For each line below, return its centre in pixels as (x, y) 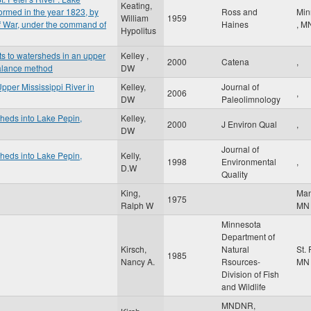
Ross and (239, 11)
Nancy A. (138, 261)
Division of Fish (250, 274)
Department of (248, 236)
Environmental (249, 161)
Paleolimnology (251, 99)
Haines (235, 24)
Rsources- (241, 261)
